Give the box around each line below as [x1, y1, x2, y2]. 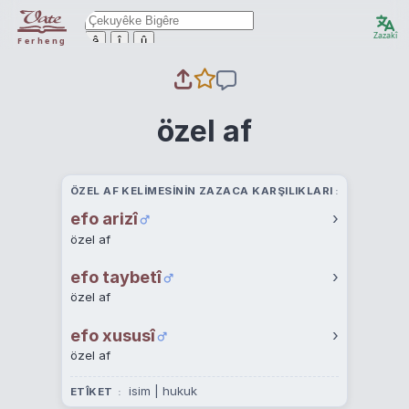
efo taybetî [69, 267, 162, 288]
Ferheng [16, 34, 68, 47]
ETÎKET [69, 385, 116, 399]
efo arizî [69, 208, 138, 229]
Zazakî [373, 28, 397, 41]
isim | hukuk [129, 383, 198, 399]
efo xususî [69, 324, 155, 345]
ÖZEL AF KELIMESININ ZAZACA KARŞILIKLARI [69, 184, 333, 197]
